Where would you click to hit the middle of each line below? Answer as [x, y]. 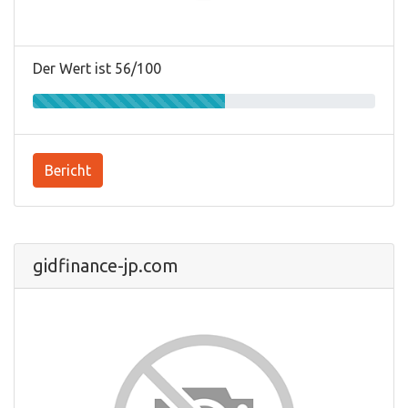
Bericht [68, 171]
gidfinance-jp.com [106, 266]
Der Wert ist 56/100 [97, 69]
